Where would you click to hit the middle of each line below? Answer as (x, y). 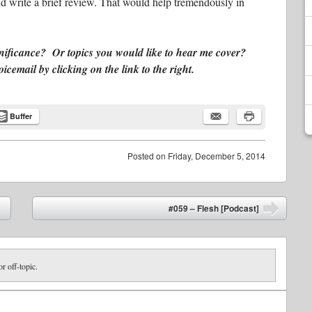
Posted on (148, 155)
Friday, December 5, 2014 (217, 155)
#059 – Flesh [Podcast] (214, 208)
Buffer (21, 116)
